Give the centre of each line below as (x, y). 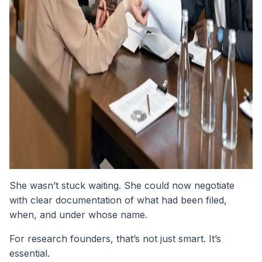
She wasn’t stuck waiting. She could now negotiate (122, 186)
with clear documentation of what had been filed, (118, 200)
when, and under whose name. (78, 215)
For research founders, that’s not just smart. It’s (115, 239)
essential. (30, 254)
